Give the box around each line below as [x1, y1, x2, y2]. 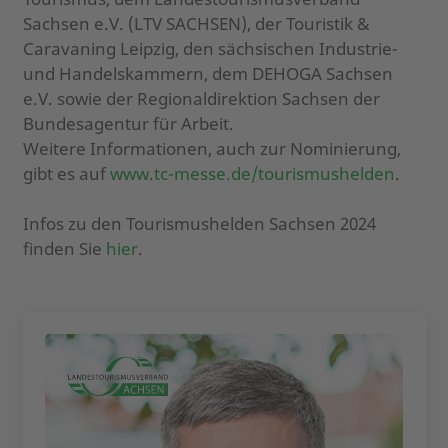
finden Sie [22, 236, 106, 260]
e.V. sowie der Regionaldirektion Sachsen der [22, 86, 380, 110]
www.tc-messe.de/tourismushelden [109, 161, 395, 185]
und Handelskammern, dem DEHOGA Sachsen [22, 61, 393, 85]
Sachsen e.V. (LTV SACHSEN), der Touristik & [22, 11, 369, 35]
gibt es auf [22, 161, 110, 185]
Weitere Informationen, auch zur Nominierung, [22, 136, 401, 160]
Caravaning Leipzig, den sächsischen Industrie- [22, 36, 398, 60]
